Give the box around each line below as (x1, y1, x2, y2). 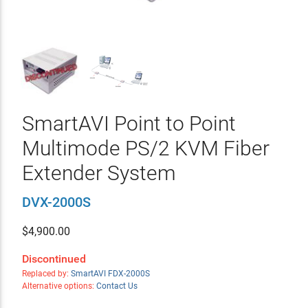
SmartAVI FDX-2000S (70, 269, 150, 278)
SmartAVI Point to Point (21, 111, 236, 135)
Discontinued (21, 252, 86, 265)
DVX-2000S (21, 194, 91, 210)
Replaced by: (21, 269, 71, 278)
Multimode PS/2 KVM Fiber (21, 136, 269, 160)
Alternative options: (21, 281, 96, 291)
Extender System (21, 161, 176, 185)
